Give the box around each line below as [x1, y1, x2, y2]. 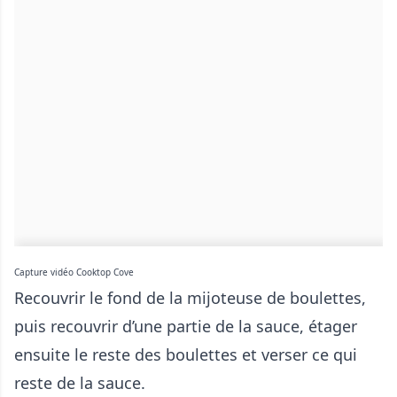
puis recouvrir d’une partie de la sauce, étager [14, 315, 357, 338]
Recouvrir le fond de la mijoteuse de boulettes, [14, 287, 366, 309]
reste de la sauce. [14, 372, 145, 394]
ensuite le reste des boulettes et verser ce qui [14, 344, 357, 366]
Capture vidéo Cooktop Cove [14, 266, 134, 279]
